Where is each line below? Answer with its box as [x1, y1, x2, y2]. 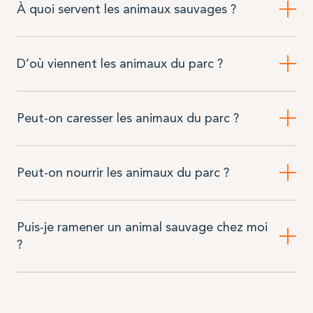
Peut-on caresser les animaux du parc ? [16, 110, 239, 126]
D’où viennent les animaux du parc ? [16, 55, 223, 71]
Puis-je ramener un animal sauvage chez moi [16, 219, 268, 235]
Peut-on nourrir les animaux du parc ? [16, 164, 229, 180]
